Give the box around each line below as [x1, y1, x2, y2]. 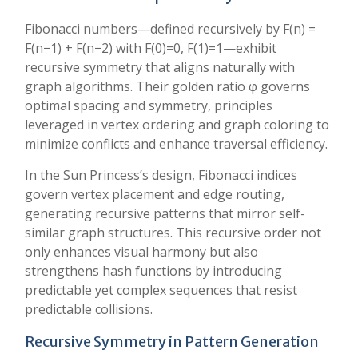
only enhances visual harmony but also [25, 243, 258, 261]
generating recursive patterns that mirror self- [25, 205, 305, 222]
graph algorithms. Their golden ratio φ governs [25, 78, 310, 95]
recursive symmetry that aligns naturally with [25, 58, 295, 76]
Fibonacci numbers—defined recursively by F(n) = [25, 20, 316, 38]
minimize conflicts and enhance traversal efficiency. [25, 135, 328, 153]
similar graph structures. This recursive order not [25, 224, 321, 241]
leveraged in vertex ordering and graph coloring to [25, 116, 329, 133]
